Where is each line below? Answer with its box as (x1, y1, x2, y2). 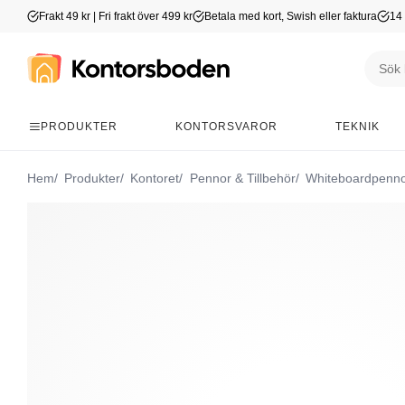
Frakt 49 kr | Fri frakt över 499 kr (39, 10, 193, 23)
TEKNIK (335, 120, 381, 133)
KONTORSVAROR (175, 120, 278, 133)
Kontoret (127, 171, 180, 185)
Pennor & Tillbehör (185, 171, 296, 185)
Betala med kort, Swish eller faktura (204, 10, 378, 23)
